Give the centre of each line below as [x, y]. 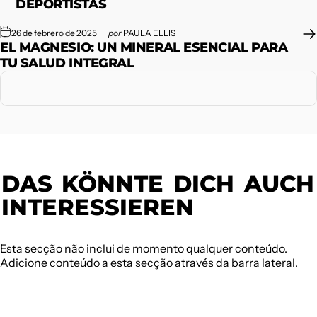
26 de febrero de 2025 [54, 33]
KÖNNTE [113, 183]
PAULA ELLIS [149, 33]
